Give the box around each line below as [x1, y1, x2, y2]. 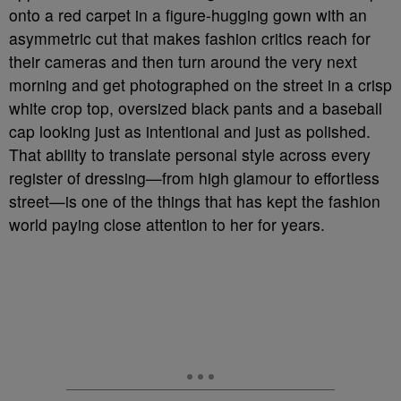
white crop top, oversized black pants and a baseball [9, 97, 382, 119]
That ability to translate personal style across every [9, 143, 371, 166]
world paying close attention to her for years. [9, 213, 325, 235]
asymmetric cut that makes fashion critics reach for [9, 27, 371, 49]
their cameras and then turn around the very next [9, 50, 357, 73]
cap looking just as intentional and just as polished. [9, 120, 371, 142]
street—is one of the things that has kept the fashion [9, 190, 380, 212]
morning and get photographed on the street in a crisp [9, 73, 392, 96]
